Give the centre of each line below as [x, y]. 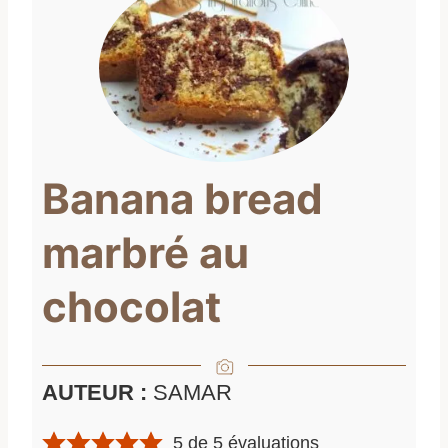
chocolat [131, 306]
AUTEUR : [97, 392]
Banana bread [182, 198]
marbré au [145, 252]
